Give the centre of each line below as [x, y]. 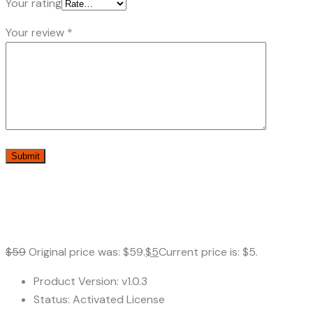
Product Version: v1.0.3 [90, 281]
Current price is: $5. [208, 252]
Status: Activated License [99, 299]
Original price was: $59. [87, 252]
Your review [36, 32]
